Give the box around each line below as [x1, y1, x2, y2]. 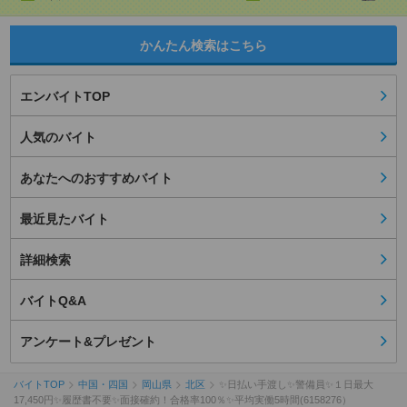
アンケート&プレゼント [20, 333, 156, 349]
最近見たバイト [20, 211, 109, 226]
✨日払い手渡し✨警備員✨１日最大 [219, 378, 373, 390]
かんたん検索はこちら [140, 37, 267, 53]
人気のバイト [20, 129, 96, 144]
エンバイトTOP [20, 88, 110, 104]
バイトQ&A [20, 293, 86, 308]
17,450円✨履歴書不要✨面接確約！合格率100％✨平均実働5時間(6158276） [14, 393, 352, 405]
